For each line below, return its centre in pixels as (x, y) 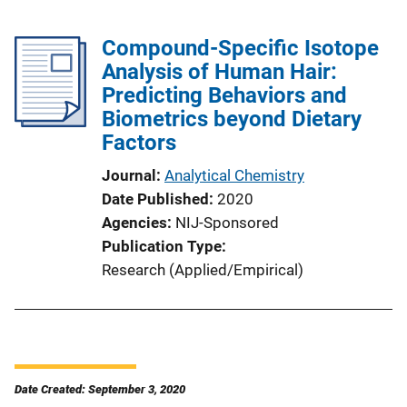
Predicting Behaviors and (224, 95)
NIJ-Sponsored (227, 222)
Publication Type (162, 246)
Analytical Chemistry (234, 175)
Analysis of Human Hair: (219, 71)
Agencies (134, 222)
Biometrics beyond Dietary (232, 119)
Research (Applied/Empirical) (203, 269)
